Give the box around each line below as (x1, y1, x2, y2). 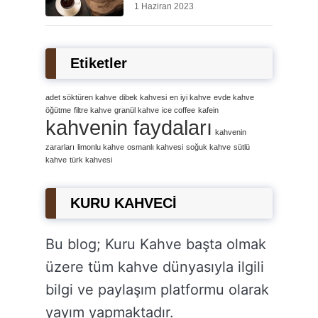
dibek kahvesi (119, 92, 167, 102)
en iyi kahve (170, 92, 211, 102)
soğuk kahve (186, 142, 231, 151)
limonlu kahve (77, 142, 124, 151)
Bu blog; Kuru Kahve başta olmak (45, 235, 266, 253)
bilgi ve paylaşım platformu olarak (45, 280, 269, 298)
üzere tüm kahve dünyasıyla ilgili (45, 258, 264, 275)
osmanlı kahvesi (127, 142, 183, 151)
